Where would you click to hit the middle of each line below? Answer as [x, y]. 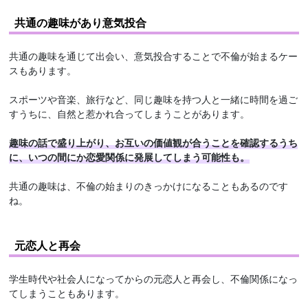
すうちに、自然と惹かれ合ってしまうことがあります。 [130, 114]
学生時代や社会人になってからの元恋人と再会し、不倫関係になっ [154, 279]
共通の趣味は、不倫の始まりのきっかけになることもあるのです [149, 186]
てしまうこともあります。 [67, 293]
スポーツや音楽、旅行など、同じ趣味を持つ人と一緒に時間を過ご [154, 99]
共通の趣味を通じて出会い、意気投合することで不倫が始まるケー [154, 56]
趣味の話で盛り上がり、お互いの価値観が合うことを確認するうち [154, 143]
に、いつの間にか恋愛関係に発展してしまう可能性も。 [130, 157]
